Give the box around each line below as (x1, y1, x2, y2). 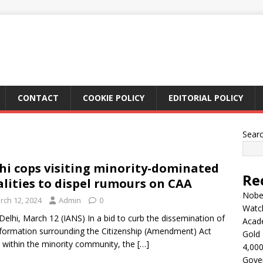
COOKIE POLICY (83, 92, 144, 103)
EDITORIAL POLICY (168, 92, 243, 103)
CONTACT (18, 92, 59, 103)
